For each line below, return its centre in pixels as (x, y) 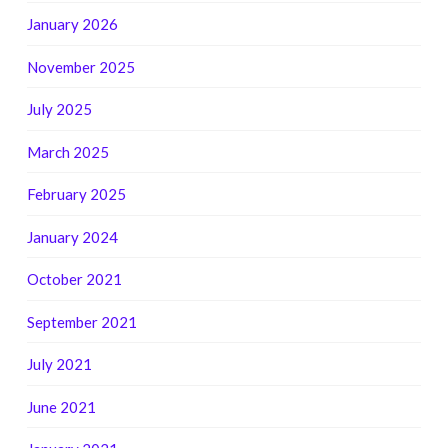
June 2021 (61, 406)
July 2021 (59, 364)
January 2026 (72, 24)
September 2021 (81, 321)
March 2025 (67, 151)
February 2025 (76, 194)
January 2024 (72, 236)
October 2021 (74, 279)
